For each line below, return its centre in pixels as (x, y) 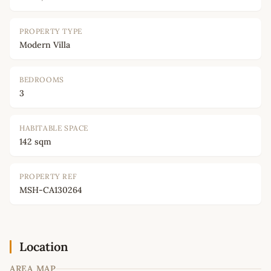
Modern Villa (45, 45)
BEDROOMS (42, 80)
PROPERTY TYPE (51, 31)
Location (44, 247)
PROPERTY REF (48, 177)
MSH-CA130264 (51, 190)
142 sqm (35, 142)
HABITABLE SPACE (54, 128)
